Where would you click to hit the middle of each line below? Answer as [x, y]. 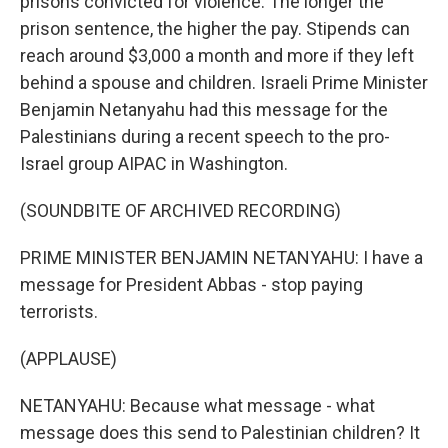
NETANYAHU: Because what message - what [197, 405]
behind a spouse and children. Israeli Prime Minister [224, 82]
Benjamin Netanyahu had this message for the [204, 109]
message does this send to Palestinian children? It [220, 432]
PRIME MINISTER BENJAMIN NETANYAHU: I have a [221, 257]
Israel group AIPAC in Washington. [154, 163]
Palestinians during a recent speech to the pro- [205, 136]
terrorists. [59, 311]
